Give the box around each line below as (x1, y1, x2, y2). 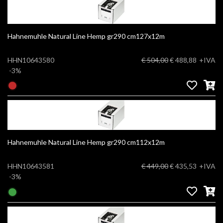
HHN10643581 (7, 162, 54, 171)
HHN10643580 (7, 55, 54, 64)
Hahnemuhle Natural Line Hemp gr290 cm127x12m (127, 31, 165, 40)
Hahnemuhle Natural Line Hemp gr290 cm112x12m (127, 138, 165, 147)
